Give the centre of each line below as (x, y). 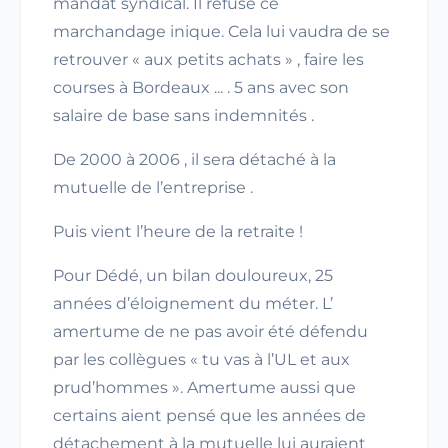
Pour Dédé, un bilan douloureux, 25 (193, 275)
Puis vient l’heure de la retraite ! (178, 231)
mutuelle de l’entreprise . (153, 187)
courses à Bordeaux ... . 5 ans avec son (201, 87)
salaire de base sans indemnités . (183, 115)
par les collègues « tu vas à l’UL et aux (201, 359)
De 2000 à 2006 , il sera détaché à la (194, 159)
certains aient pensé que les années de (209, 415)
